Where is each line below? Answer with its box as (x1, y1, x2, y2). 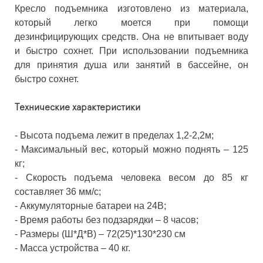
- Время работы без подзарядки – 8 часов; (15, 215, 198, 225)
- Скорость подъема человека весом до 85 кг (15, 173, 248, 183)
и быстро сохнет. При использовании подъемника (15, 46, 248, 56)
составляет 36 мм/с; (15, 187, 101, 197)
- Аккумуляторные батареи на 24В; (15, 201, 166, 211)
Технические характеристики (15, 103, 140, 113)
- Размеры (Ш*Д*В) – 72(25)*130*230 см (15, 229, 186, 240)
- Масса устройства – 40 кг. (15, 243, 130, 254)
